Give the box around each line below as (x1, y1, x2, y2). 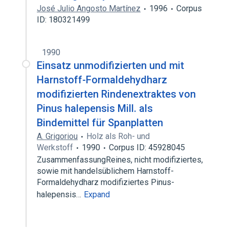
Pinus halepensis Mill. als (37, 102, 153, 114)
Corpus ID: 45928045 (109, 143, 185, 152)
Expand (84, 190, 110, 199)
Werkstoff (37, 143, 73, 152)
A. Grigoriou (37, 131, 78, 141)
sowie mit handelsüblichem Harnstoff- (37, 166, 174, 176)
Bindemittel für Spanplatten (37, 117, 163, 129)
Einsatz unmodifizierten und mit (37, 59, 184, 72)
